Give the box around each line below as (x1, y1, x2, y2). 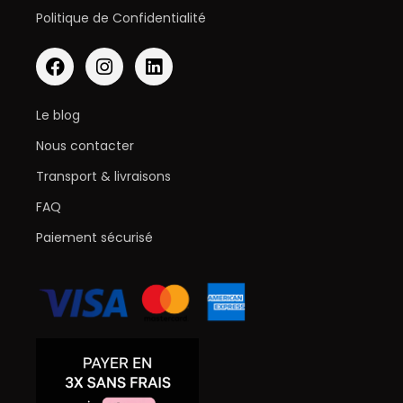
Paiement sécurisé (36, 228, 153, 247)
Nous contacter (36, 137, 134, 156)
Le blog (36, 106, 80, 125)
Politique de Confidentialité (36, 9, 206, 28)
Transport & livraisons (36, 167, 171, 186)
